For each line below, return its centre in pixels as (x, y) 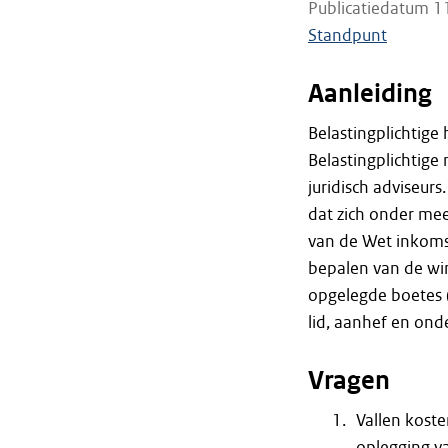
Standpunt (347, 35)
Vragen (348, 381)
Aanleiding (369, 94)
